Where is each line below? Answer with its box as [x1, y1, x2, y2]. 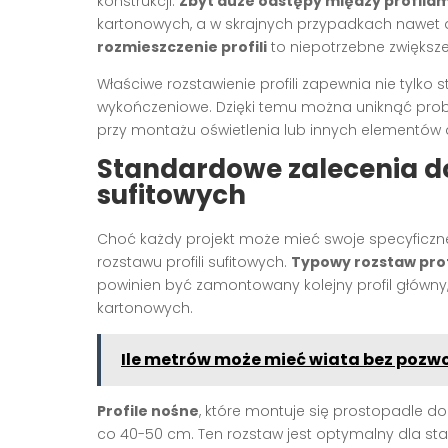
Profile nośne [97, 400, 199, 421]
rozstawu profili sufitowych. [97, 251, 291, 272]
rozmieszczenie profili [97, 36, 267, 57]
